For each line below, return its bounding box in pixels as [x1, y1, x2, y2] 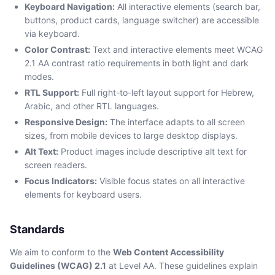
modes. [25, 71, 54, 82]
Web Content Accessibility [113, 247, 224, 257]
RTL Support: [25, 87, 79, 98]
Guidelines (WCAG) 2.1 [10, 260, 106, 271]
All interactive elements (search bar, [115, 1, 260, 12]
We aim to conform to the [10, 247, 113, 257]
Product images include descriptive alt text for [58, 146, 247, 157]
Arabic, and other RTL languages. [25, 101, 159, 111]
